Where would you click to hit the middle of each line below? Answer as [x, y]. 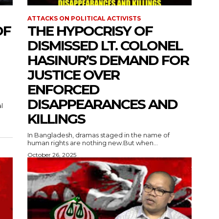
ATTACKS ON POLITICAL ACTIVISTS [84, 19]
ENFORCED [63, 90]
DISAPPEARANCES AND [102, 104]
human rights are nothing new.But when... [93, 143]
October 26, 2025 [52, 155]
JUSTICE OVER [73, 75]
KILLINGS [56, 119]
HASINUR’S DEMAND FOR [108, 60]
